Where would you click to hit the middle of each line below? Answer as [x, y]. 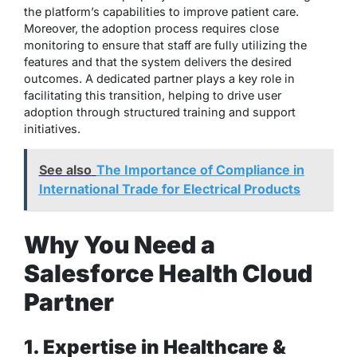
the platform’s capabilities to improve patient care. [161, 11]
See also [65, 170]
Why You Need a [120, 244]
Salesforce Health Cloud [168, 273]
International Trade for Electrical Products [169, 189]
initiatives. [52, 128]
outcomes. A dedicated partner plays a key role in [159, 78]
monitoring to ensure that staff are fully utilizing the [165, 45]
